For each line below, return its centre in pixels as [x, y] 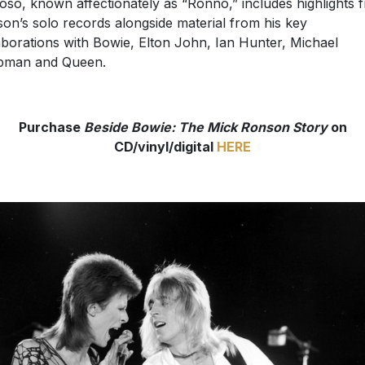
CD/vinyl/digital [165, 146]
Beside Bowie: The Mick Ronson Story [205, 127]
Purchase [51, 127]
